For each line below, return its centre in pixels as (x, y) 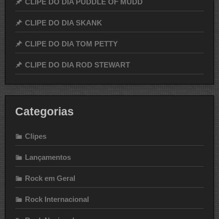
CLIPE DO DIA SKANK (64, 22)
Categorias (44, 112)
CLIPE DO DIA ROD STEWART (77, 65)
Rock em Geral (50, 178)
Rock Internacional (57, 199)
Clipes (36, 136)
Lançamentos (48, 157)
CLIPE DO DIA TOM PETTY (71, 44)
